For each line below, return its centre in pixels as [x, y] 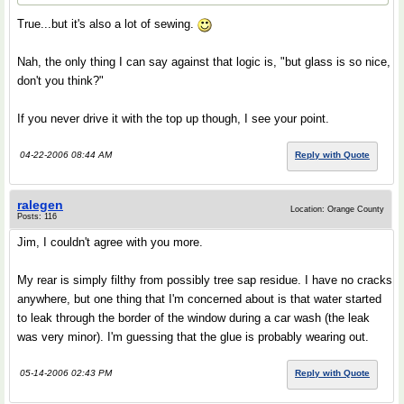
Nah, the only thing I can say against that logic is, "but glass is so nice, [204, 62]
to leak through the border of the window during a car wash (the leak [193, 318]
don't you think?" [60, 81]
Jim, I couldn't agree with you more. [110, 242]
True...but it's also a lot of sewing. [107, 24]
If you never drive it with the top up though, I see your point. [173, 119]
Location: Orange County [337, 209]
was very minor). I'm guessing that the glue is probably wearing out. [193, 337]
